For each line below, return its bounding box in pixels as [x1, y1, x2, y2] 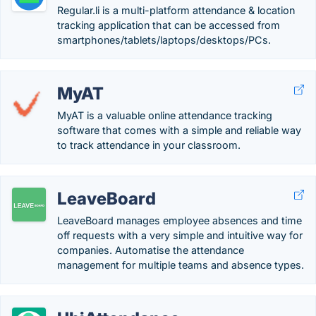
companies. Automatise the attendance [57, 244, 244, 256]
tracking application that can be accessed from [57, 19, 280, 31]
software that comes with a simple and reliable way [57, 124, 301, 136]
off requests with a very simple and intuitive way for [57, 229, 303, 241]
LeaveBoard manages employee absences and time [57, 214, 302, 226]
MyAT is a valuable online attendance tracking [57, 109, 272, 121]
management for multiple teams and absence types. [57, 259, 304, 271]
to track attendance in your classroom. [57, 139, 241, 151]
